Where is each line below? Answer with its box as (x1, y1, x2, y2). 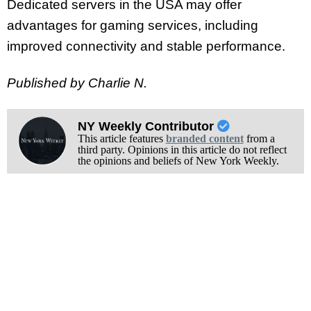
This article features (77, 133, 166, 145)
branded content (165, 133, 244, 145)
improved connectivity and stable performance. (7, 38, 285, 53)
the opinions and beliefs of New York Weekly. (77, 155, 279, 167)
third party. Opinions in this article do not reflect (77, 144, 287, 156)
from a (243, 133, 275, 145)
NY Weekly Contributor (77, 119, 217, 134)
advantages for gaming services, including (7, 17, 258, 33)
